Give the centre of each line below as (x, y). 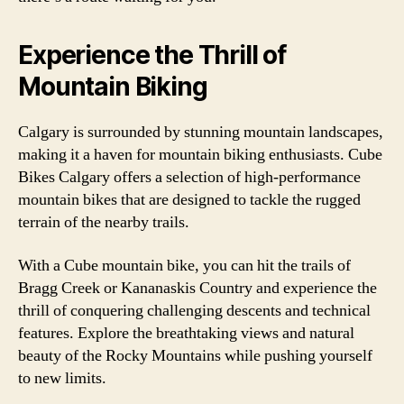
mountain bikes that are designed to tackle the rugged (189, 200)
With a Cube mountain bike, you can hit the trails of (184, 265)
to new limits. (62, 378)
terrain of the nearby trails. (104, 222)
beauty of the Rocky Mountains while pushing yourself (195, 355)
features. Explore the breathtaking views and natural (186, 333)
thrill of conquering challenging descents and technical (194, 310)
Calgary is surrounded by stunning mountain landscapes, (201, 132)
